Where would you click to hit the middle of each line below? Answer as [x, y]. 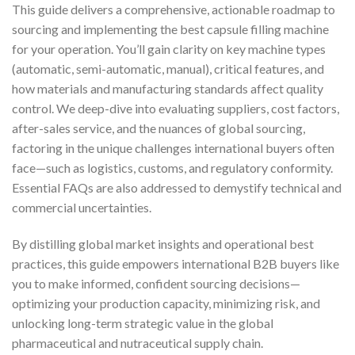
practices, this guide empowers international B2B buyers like [176, 263]
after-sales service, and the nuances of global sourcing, [158, 128]
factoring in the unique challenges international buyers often [173, 147]
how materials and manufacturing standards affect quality [168, 88]
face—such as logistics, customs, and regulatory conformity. [172, 167]
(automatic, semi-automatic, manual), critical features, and [168, 68]
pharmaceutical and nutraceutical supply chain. [137, 342]
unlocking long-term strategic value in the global [143, 323]
